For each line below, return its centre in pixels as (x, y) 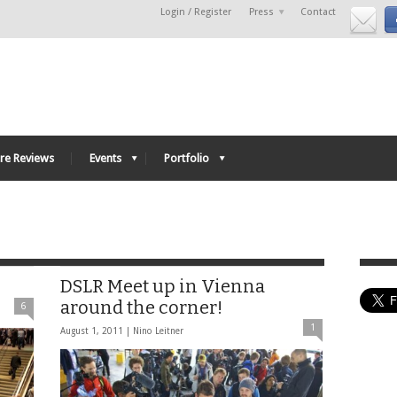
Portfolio (187, 158)
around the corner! (141, 307)
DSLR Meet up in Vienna (163, 286)
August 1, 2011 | (97, 331)
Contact (318, 12)
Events (105, 158)
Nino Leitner (158, 331)
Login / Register (196, 12)
